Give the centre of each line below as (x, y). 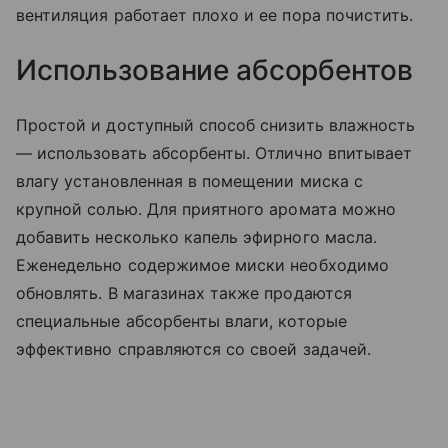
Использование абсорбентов (218, 69)
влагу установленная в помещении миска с (189, 180)
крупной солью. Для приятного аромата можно (206, 208)
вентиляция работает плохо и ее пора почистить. (215, 14)
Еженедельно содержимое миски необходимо (202, 264)
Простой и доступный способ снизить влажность (216, 124)
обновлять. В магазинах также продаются (184, 292)
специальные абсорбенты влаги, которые (181, 320)
